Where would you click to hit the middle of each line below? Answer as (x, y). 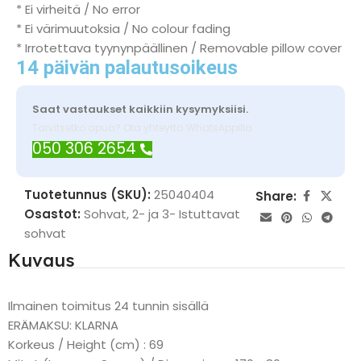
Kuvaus (41, 260)
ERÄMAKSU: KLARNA (63, 325)
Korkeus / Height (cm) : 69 (86, 344)
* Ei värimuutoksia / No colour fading (123, 29)
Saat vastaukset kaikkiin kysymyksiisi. (140, 109)
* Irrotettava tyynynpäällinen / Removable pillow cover (179, 48)
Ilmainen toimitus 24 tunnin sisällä (108, 306)
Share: (276, 196)
